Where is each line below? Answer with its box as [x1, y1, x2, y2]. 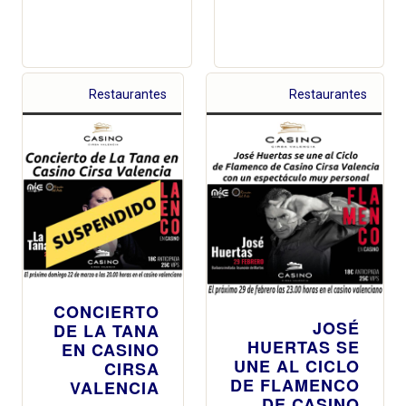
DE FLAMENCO [230, 372, 360, 397]
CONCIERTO [53, 299, 159, 324]
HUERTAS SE [247, 334, 360, 359]
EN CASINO [62, 337, 159, 362]
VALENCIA [70, 375, 159, 400]
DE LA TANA [53, 318, 159, 343]
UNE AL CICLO [234, 353, 360, 378]
